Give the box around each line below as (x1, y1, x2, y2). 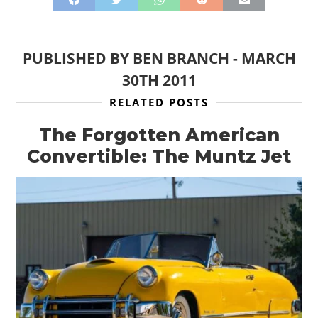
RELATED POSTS (109, 95, 209, 110)
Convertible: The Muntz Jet (27, 146, 291, 168)
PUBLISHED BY (22, 48, 133, 69)
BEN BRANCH (132, 48, 229, 69)
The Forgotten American (38, 124, 280, 146)
